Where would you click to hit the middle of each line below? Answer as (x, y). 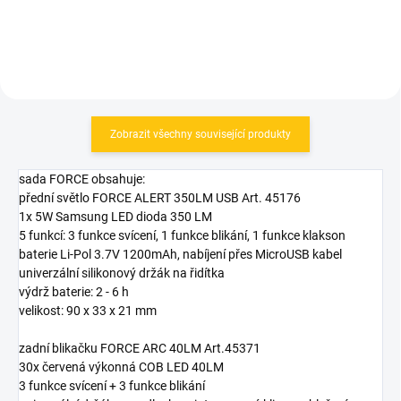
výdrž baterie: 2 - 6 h (74, 291)
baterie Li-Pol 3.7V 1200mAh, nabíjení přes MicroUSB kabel (180, 254)
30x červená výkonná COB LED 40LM (121, 367)
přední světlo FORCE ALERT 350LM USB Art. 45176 (160, 197)
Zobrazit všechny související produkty (200, 134)
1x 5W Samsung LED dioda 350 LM (115, 216)
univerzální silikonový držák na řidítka (122, 273)
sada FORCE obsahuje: (82, 179)
